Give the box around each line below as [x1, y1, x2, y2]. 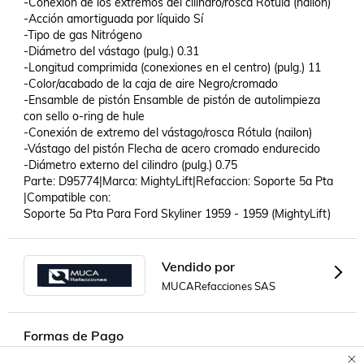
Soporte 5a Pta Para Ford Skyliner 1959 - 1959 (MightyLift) [23, 206, 331, 221]
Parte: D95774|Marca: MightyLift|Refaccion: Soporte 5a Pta [23, 174, 333, 188]
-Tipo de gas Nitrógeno [23, 28, 143, 42]
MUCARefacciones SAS [161, 279, 275, 292]
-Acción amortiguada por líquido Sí [23, 11, 203, 26]
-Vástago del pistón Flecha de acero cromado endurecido [23, 141, 321, 156]
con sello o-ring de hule [23, 109, 145, 123]
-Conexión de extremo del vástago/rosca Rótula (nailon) [23, 125, 312, 140]
